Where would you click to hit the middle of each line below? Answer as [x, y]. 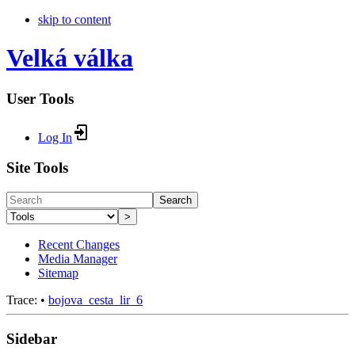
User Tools [40, 98]
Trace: [22, 300]
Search [176, 200]
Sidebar [32, 338]
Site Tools [37, 168]
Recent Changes [79, 245]
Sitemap [58, 273]
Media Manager [78, 259]
